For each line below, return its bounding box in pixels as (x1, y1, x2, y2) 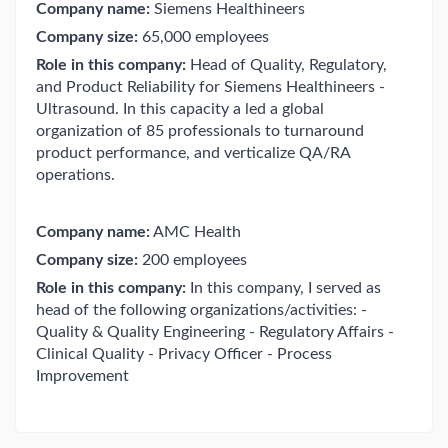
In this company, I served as (186, 280, 381, 296)
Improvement (36, 368, 129, 384)
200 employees (138, 252, 247, 268)
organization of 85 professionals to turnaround (36, 123, 364, 139)
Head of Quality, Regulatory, (186, 57, 387, 73)
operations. (36, 167, 115, 183)
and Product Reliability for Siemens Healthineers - (36, 79, 385, 95)
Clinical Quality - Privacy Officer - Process (36, 346, 332, 362)
